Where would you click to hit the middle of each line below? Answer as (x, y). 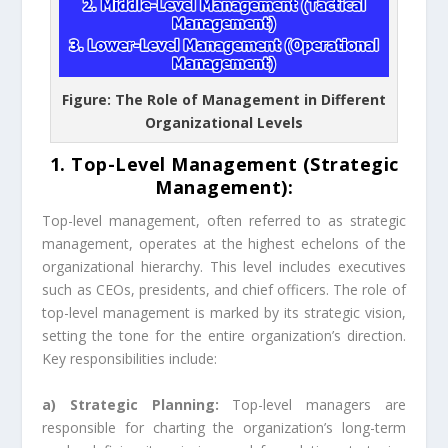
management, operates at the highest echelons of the (224, 244)
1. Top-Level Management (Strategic (224, 164)
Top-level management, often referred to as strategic (224, 221)
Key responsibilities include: (130, 359)
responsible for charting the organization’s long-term (224, 427)
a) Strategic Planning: (130, 404)
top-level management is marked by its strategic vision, (224, 313)
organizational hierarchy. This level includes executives (224, 267)
